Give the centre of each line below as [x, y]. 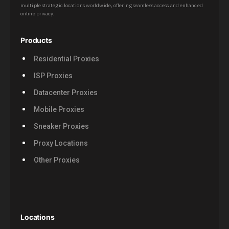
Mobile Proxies [59, 110]
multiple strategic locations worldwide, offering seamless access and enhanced [112, 6]
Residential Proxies [66, 59]
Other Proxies [56, 160]
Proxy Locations [61, 143]
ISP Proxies [53, 76]
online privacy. [38, 14]
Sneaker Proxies [61, 127]
